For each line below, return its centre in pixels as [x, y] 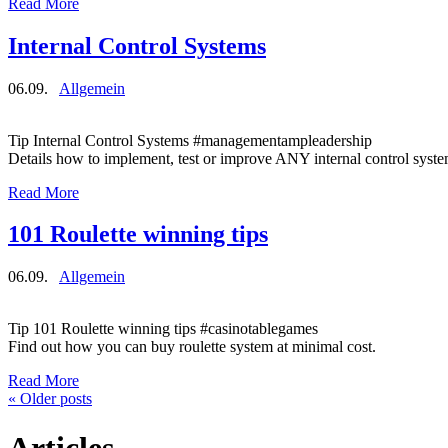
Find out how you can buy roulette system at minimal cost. [192, 347]
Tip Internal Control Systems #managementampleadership [190, 140]
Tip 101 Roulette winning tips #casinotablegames [163, 329]
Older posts [54, 399]
